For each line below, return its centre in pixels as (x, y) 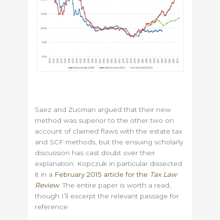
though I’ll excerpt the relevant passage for (107, 196)
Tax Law (164, 174)
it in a (45, 174)
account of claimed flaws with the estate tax (109, 131)
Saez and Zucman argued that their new (103, 109)
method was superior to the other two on (105, 120)
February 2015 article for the (102, 174)
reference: (52, 206)
